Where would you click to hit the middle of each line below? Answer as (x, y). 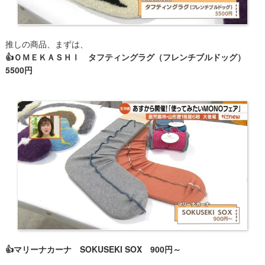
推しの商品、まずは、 (46, 43)
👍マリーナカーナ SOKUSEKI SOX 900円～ (93, 249)
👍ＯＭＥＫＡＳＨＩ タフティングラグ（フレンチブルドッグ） (129, 56)
